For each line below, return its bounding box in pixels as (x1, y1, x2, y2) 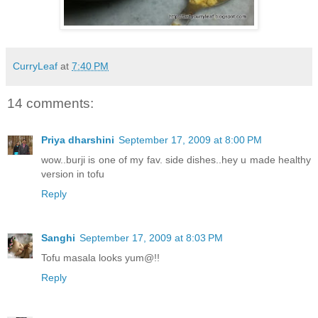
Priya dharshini (41, 133, 114, 146)
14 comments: (7, 95, 94, 111)
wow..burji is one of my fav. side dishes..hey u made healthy (41, 153, 311, 165)
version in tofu (41, 168, 104, 180)
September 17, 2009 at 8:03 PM (79, 231, 223, 243)
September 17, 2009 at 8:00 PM (119, 133, 262, 146)
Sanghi (41, 231, 75, 243)
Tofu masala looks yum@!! (41, 251, 160, 263)
